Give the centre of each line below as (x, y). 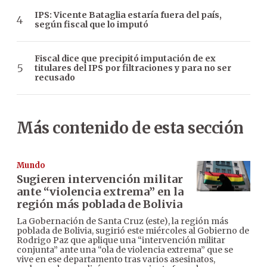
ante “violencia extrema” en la (100, 192)
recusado (55, 78)
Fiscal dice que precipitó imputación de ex (125, 59)
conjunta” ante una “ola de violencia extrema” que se (125, 250)
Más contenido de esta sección (130, 128)
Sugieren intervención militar (100, 179)
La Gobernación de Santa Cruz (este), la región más (122, 221)
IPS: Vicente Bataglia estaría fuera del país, (128, 15)
